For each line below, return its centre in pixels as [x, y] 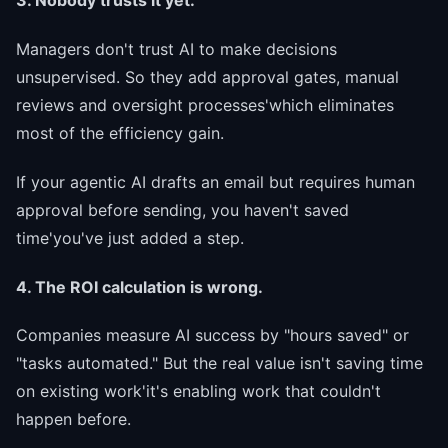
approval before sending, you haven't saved [182, 209]
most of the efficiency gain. [120, 133]
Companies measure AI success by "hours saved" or [212, 335]
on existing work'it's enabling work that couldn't [198, 391]
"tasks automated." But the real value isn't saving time [219, 363]
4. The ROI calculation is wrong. [139, 286]
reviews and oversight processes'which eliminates [205, 105]
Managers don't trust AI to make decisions [176, 49]
